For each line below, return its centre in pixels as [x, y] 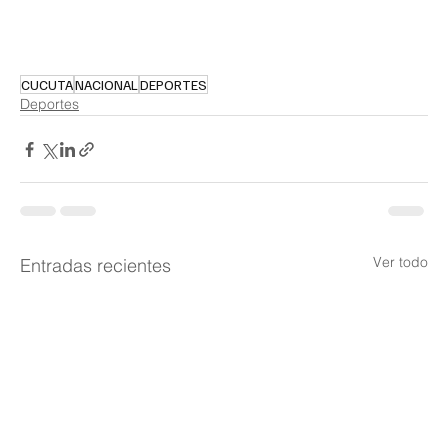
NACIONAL [106, 85]
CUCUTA [47, 85]
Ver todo [400, 262]
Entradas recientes [95, 266]
